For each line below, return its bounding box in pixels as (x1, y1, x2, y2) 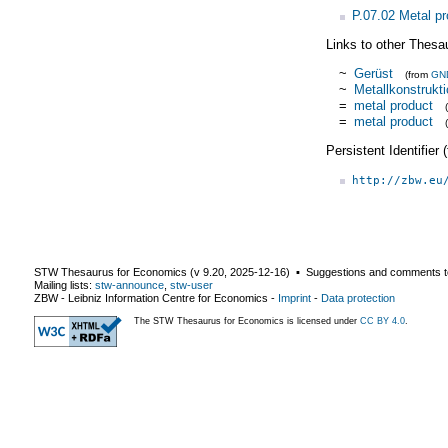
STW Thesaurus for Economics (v (34, 265, 203, 278)
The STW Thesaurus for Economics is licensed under (134, 315, 360, 326)
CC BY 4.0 (360, 315, 405, 326)
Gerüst (353, 65, 393, 81)
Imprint (278, 291, 311, 304)
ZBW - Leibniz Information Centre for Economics (34, 291, 268, 304)
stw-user (170, 278, 213, 291)
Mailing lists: (34, 278, 95, 291)
